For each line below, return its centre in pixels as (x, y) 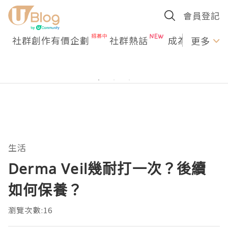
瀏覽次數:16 (31, 210)
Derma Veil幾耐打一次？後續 (107, 168)
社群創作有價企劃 (51, 40)
